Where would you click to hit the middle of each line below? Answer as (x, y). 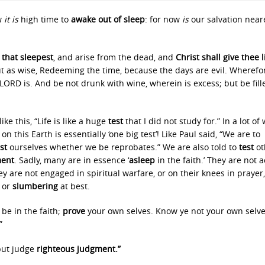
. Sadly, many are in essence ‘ (72, 160)
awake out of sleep (107, 19)
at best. (74, 186)
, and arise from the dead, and (114, 57)
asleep (142, 160)
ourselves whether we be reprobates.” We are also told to (124, 147)
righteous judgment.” (79, 249)
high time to (43, 19)
